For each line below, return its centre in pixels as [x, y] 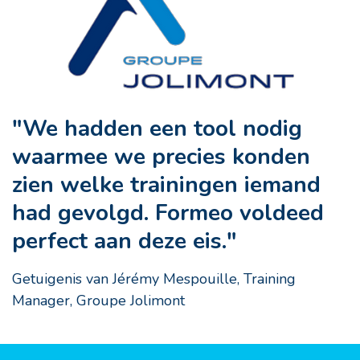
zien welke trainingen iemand [166, 185]
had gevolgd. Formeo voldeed [168, 213]
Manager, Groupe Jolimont [98, 301]
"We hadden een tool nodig [157, 129]
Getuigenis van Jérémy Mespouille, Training [154, 279]
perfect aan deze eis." [125, 241]
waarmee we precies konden [161, 157]
